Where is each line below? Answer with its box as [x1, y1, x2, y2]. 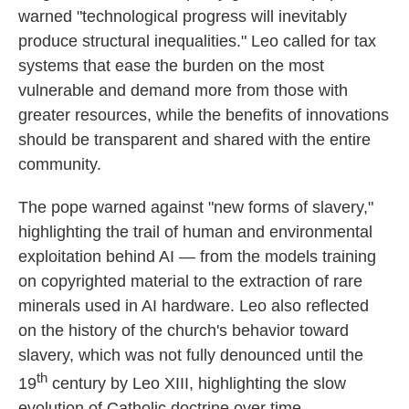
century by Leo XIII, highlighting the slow [47, 374, 346, 393]
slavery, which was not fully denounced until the [18, 346, 363, 364]
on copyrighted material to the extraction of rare [18, 272, 362, 290]
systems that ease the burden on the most [18, 57, 324, 75]
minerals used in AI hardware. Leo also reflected [18, 297, 369, 315]
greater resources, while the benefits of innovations [18, 106, 389, 124]
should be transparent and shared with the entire [18, 131, 371, 149]
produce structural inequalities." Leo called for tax [18, 32, 376, 50]
